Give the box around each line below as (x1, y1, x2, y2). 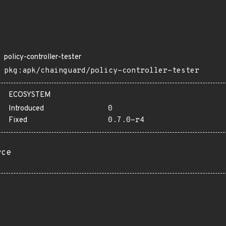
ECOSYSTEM (9, 90, 51, 100)
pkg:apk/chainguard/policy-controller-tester (4, 66, 199, 76)
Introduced (9, 104, 44, 114)
